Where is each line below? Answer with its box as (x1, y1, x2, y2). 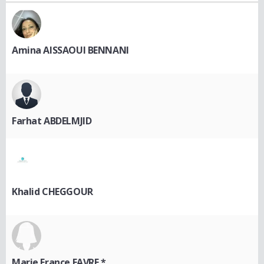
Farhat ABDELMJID (12, 114, 92, 127)
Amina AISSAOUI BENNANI (12, 43, 129, 57)
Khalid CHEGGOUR (12, 184, 93, 198)
